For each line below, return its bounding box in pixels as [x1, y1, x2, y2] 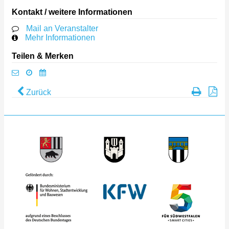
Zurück [24, 87, 51, 97]
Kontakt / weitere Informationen [12, 7, 132, 16]
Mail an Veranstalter [26, 24, 98, 33]
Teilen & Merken [12, 51, 74, 60]
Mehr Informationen [25, 33, 95, 42]
